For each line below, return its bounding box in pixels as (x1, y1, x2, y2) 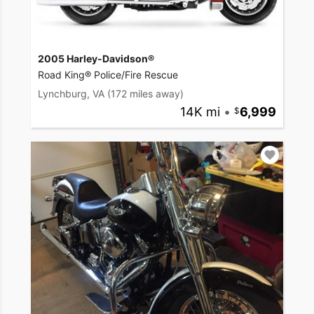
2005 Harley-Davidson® (38, 52, 154, 64)
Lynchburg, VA (38, 87, 104, 100)
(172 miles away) (107, 87, 184, 100)
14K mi (179, 104, 220, 119)
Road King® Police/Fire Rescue (38, 68, 178, 81)
